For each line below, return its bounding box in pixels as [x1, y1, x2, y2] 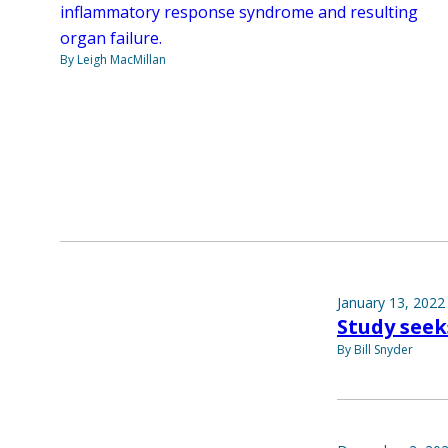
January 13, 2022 [337, 293, 445, 313]
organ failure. [60, 27, 162, 50]
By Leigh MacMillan [60, 51, 166, 69]
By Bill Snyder [337, 341, 413, 359]
